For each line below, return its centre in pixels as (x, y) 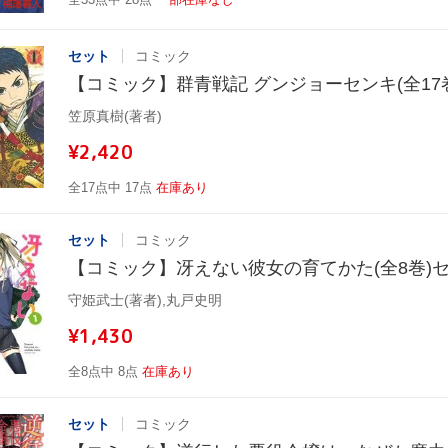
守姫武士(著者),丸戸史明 (145, 299)
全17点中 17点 (110, 187)
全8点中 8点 (103, 371)
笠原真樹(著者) (115, 115)
